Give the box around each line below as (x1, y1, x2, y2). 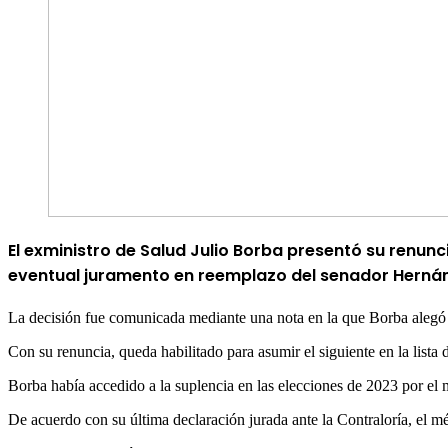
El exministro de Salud (8, 238, 190, 262)
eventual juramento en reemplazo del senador (8, 263, 393, 287)
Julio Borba (190, 238, 283, 262)
